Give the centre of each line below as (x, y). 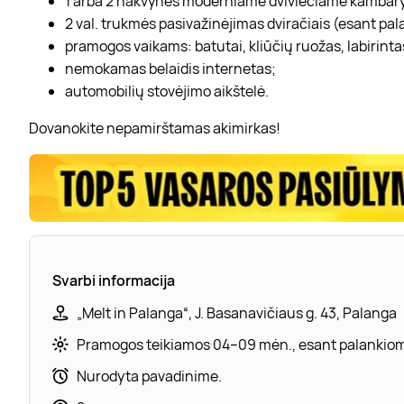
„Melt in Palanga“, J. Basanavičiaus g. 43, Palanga (237, 312)
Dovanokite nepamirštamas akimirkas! (155, 128)
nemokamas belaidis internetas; (170, 68)
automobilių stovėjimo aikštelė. (167, 91)
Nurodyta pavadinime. (149, 376)
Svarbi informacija (114, 280)
